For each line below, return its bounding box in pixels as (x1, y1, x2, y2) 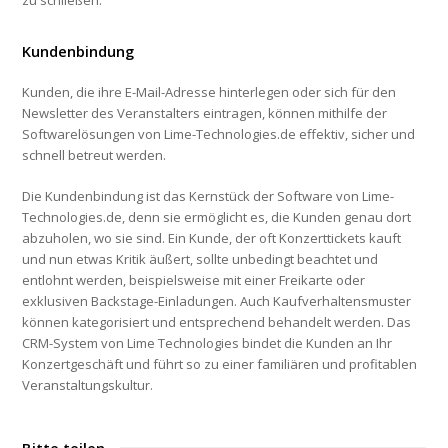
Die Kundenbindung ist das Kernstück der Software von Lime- (22, 187, 395, 206)
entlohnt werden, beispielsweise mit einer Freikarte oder (22, 271, 366, 290)
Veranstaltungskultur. (22, 376, 154, 395)
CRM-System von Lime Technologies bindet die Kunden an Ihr (22, 334, 393, 353)
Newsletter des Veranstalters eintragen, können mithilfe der (22, 104, 388, 123)
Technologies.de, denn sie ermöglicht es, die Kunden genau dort (22, 208, 412, 227)
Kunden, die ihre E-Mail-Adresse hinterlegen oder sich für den (22, 83, 397, 102)
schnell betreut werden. (22, 146, 167, 165)
